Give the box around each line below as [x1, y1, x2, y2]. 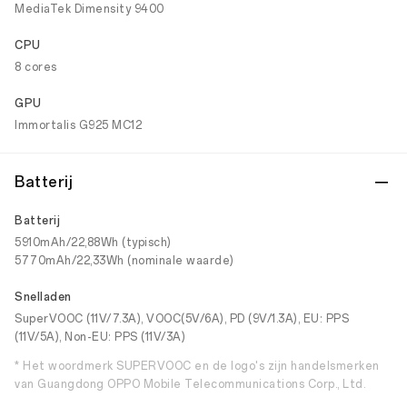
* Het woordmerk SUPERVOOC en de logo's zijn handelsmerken [15, 360, 380, 372]
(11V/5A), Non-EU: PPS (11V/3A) [15, 331, 185, 343]
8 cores [15, 61, 57, 74]
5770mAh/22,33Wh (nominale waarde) [15, 254, 234, 267]
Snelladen [15, 291, 72, 303]
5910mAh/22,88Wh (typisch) [15, 236, 172, 249]
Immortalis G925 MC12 [15, 119, 142, 132]
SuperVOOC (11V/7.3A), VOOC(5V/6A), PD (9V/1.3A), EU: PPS [15, 313, 349, 325]
